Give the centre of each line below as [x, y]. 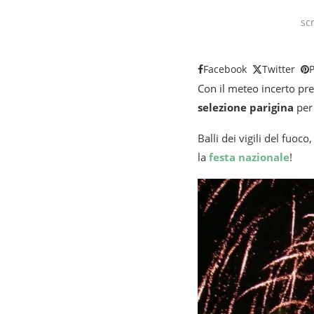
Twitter [279, 69]
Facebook [225, 69]
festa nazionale [249, 157]
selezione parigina [246, 107]
